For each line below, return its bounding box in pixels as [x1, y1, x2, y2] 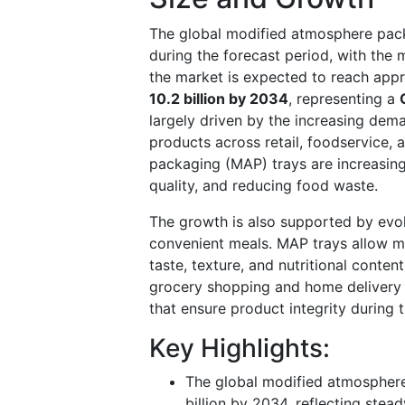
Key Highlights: [149, 332, 330, 363]
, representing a [288, 89, 400, 108]
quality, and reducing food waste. [149, 175, 378, 194]
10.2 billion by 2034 [149, 89, 288, 108]
